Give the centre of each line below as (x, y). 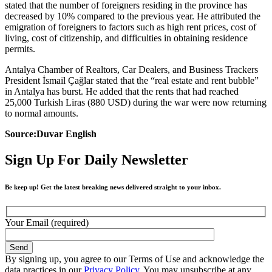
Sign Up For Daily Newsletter (97, 159)
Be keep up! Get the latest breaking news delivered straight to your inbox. (113, 187)
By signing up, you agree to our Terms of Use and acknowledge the (134, 259)
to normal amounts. (42, 113)
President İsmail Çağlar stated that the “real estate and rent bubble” (132, 80)
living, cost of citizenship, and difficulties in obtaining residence (126, 38)
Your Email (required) (47, 223)
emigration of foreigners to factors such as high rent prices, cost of (131, 27)
